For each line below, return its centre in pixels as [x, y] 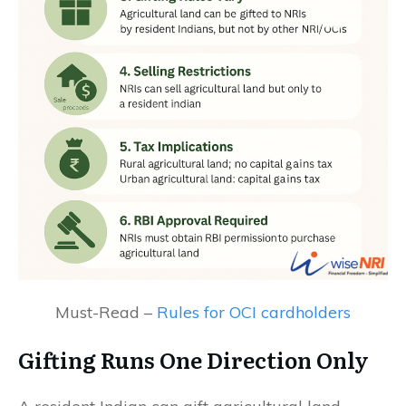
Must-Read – [106, 312]
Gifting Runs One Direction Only [193, 359]
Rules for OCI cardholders [254, 312]
